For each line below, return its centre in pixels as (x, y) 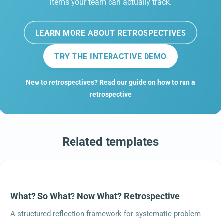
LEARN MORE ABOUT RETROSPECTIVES (110, 33)
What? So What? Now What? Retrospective (95, 196)
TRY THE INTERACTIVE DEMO (110, 56)
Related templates (110, 141)
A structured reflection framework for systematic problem (106, 213)
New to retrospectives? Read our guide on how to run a (110, 82)
